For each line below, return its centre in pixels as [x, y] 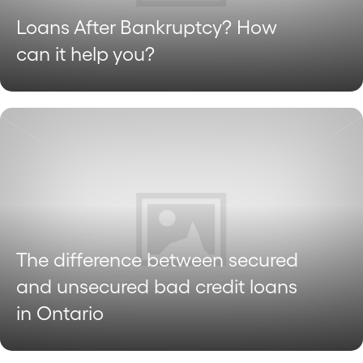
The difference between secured [157, 259]
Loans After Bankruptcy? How [147, 27]
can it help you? [85, 53]
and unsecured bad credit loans [157, 286]
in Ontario [60, 313]
